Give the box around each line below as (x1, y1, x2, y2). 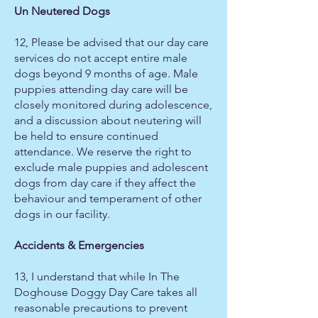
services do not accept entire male (14, 51, 187, 65)
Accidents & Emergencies (14, 238, 144, 252)
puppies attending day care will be (14, 82, 188, 96)
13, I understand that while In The (14, 270, 180, 283)
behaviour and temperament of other (14, 192, 202, 205)
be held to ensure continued (14, 129, 158, 143)
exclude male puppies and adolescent (14, 160, 208, 174)
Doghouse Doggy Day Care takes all (14, 285, 197, 299)
